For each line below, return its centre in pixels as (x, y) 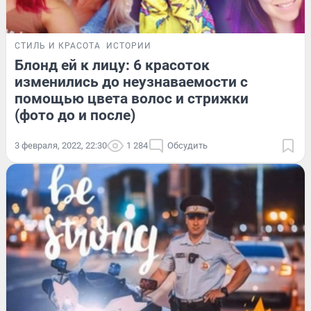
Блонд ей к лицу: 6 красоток (112, 65)
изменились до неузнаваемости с (131, 82)
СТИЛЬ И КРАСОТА (58, 45)
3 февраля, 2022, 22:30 (61, 145)
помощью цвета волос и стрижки (132, 98)
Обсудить (187, 145)
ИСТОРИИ (129, 45)
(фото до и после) (75, 115)
